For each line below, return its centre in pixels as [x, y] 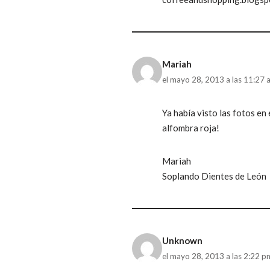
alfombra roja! [191, 127]
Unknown [182, 240]
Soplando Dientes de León [214, 176]
